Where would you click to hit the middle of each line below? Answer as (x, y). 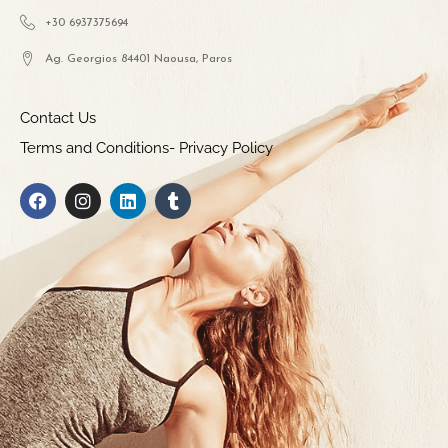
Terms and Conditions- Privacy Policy (146, 147)
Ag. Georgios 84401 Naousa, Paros (138, 58)
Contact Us (58, 117)
